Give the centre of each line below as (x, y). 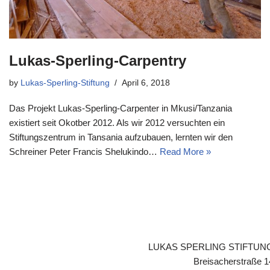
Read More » (185, 152)
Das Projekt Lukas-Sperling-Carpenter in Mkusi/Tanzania (121, 108)
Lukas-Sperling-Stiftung (65, 83)
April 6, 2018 (146, 83)
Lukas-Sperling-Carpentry (98, 61)
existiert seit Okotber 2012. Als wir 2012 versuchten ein (117, 123)
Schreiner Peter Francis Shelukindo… (84, 152)
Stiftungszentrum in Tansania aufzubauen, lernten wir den (121, 137)
